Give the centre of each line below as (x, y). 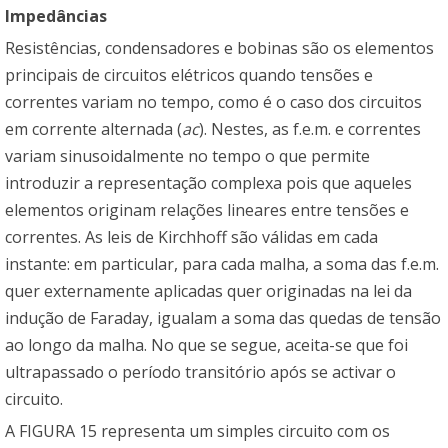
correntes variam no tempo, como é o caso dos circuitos (213, 102)
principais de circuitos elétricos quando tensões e (189, 75)
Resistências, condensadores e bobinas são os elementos (219, 48)
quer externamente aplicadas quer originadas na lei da (208, 291)
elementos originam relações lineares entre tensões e (207, 210)
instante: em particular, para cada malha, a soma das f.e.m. (222, 264)
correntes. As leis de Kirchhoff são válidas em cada (191, 237)
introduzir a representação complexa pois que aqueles (208, 183)
